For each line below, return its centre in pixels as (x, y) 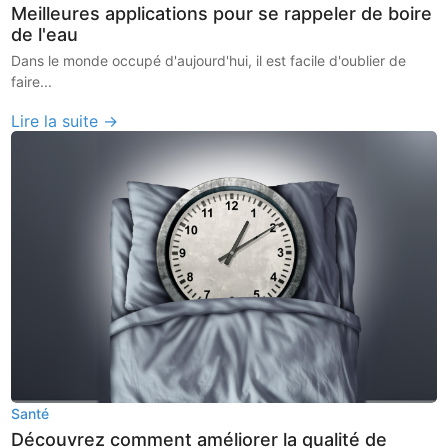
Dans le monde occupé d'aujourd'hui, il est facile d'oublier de (209, 60)
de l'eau (45, 34)
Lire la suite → (65, 120)
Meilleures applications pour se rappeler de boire (222, 13)
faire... (32, 81)
